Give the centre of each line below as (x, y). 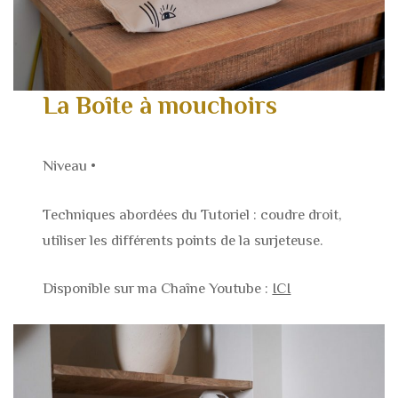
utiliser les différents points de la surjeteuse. (183, 240)
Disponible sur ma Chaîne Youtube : (158, 289)
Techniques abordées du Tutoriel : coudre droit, (193, 214)
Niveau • (70, 166)
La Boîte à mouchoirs (160, 105)
